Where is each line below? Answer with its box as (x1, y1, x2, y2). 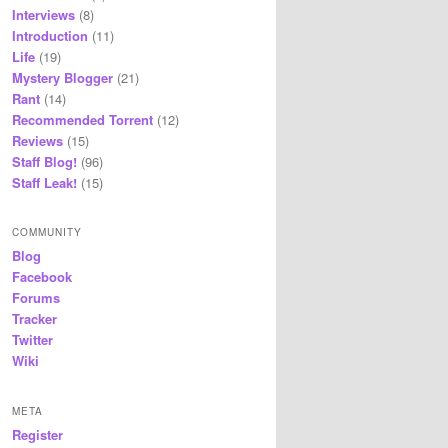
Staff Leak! (12, 172, 77, 192)
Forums (12, 288, 60, 308)
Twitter (12, 330, 53, 350)
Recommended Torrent (12, 109, 153, 129)
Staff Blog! (12, 151, 77, 171)
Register (12, 424, 63, 444)
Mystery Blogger (12, 67, 113, 87)
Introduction (12, 25, 88, 45)
